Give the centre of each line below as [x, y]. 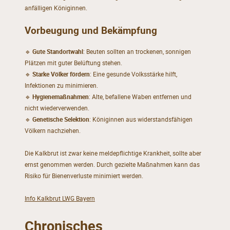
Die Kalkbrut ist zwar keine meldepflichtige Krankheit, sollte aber [113, 154]
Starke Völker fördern [61, 74]
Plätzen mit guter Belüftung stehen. [73, 63]
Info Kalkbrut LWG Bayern [60, 198]
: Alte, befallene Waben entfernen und [140, 97]
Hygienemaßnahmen [60, 97]
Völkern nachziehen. [52, 131]
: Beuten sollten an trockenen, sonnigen [137, 52]
